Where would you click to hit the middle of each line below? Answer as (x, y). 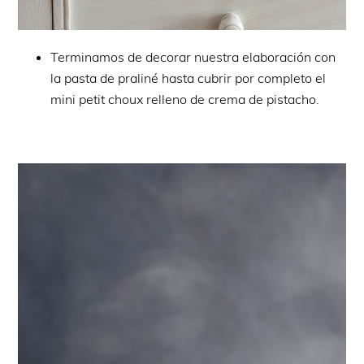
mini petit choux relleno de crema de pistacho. (185, 99)
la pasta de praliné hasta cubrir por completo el (188, 78)
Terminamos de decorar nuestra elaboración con (193, 57)
